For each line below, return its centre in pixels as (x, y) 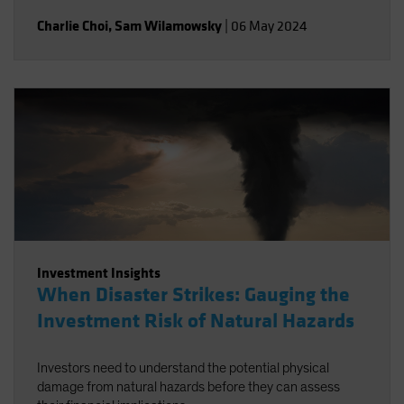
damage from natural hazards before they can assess (188, 387)
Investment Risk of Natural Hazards (196, 321)
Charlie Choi (73, 26)
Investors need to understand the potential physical (183, 368)
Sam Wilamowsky (168, 26)
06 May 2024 (269, 26)
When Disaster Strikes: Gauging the (193, 295)
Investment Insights (99, 273)
